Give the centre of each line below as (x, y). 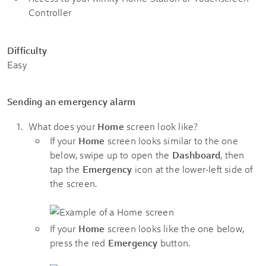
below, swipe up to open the (111, 155)
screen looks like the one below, (176, 228)
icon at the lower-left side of (194, 169)
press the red (79, 243)
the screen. (74, 183)
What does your (63, 126)
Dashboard (196, 155)
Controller (50, 12)
